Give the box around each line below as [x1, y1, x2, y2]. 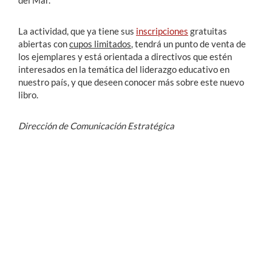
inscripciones [136, 25, 188, 36]
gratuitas [188, 25, 227, 36]
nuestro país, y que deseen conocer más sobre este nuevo [18, 76, 244, 87]
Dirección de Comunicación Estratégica [18, 120, 174, 131]
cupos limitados [69, 38, 131, 49]
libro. [18, 89, 38, 100]
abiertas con [18, 38, 69, 49]
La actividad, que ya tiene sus [18, 25, 136, 36]
